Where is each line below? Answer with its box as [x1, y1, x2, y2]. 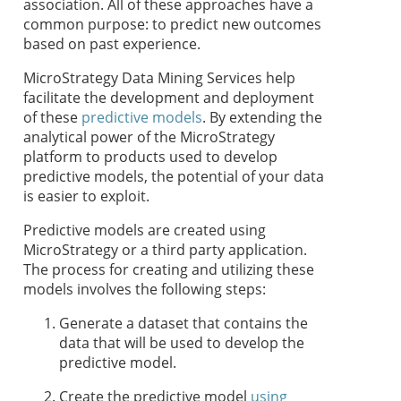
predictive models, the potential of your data [23, 166, 324, 187]
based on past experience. [23, 34, 200, 55]
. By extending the [202, 107, 322, 128]
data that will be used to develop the [59, 333, 304, 354]
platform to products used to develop [23, 147, 277, 167]
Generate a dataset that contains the [59, 313, 308, 334]
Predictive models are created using [23, 220, 266, 241]
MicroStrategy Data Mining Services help [23, 68, 295, 89]
